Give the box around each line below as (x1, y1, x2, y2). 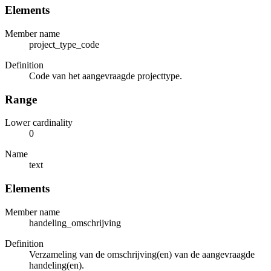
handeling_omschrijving (29, 217, 121, 228)
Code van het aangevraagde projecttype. (29, 70, 182, 81)
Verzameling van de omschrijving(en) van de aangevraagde (29, 249, 255, 260)
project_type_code (29, 39, 99, 50)
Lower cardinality (5, 117, 73, 128)
